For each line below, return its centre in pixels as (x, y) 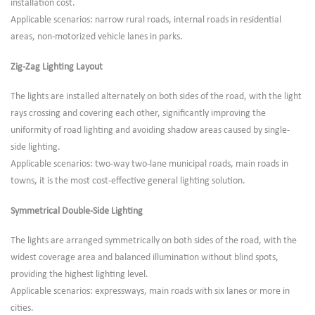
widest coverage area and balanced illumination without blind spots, (144, 258)
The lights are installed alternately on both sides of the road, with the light (156, 97)
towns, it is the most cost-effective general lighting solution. (128, 181)
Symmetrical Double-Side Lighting (77, 211)
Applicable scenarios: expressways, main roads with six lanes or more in (150, 292)
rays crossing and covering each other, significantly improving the (138, 114)
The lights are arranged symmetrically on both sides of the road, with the (154, 241)
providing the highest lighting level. (79, 275)
